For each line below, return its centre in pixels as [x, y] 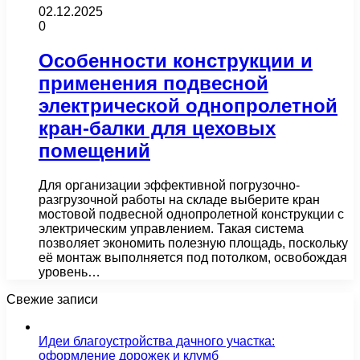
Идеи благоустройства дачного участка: [157, 341]
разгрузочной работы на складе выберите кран [179, 199]
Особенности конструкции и [176, 60]
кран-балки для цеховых [157, 128]
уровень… [70, 272]
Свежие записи [52, 299]
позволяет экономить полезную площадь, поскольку [193, 243]
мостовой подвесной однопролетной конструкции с [191, 214]
